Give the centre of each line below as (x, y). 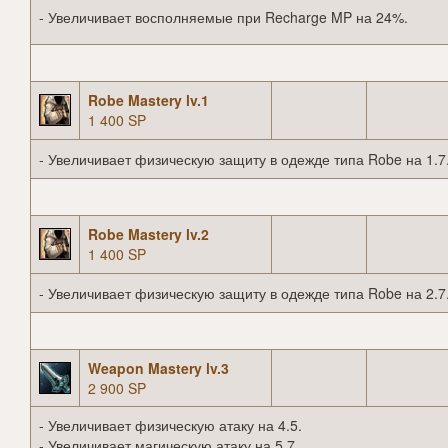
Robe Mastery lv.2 (148, 234)
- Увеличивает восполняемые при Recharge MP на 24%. (223, 17)
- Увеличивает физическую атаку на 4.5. (170, 425)
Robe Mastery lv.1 (148, 100)
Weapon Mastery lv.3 (158, 368)
